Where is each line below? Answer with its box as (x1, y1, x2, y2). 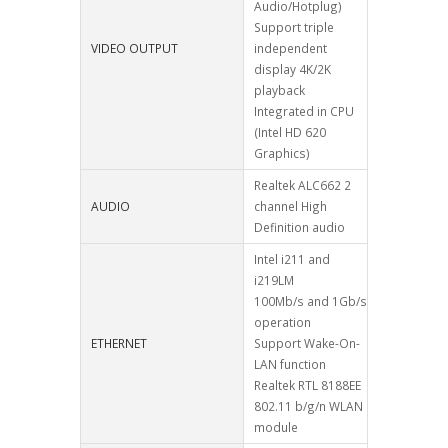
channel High (254, 198, 327, 215)
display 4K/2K (254, 61, 331, 78)
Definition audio (254, 219, 345, 236)
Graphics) (254, 145, 310, 162)
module (254, 419, 298, 436)
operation (254, 314, 311, 331)
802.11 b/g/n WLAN (254, 398, 363, 415)
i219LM (254, 272, 294, 289)
